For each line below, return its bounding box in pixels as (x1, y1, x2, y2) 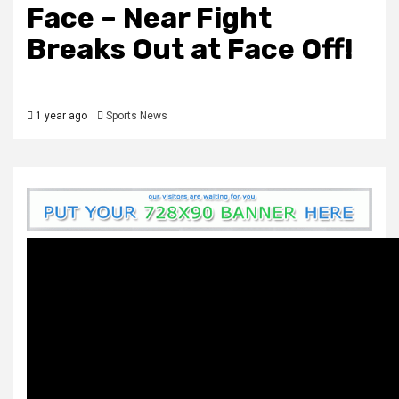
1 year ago (33, 109, 87, 122)
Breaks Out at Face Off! (27, 31, 354, 66)
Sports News (106, 109, 167, 122)
